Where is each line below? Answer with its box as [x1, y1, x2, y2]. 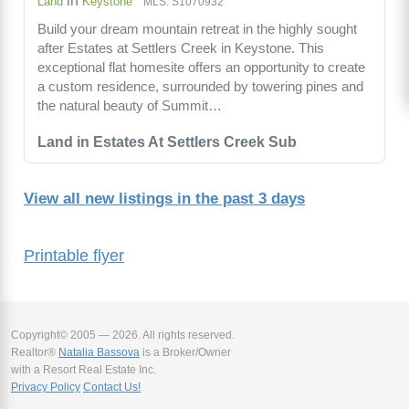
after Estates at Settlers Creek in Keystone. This [37, 40, 324, 57]
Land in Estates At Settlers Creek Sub [37, 134, 297, 151]
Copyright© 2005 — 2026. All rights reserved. [11, 329, 235, 342]
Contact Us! [83, 381, 141, 394]
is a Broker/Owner [140, 346, 231, 360]
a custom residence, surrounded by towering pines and [37, 79, 363, 95]
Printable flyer [24, 246, 124, 266]
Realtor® [11, 346, 58, 360]
